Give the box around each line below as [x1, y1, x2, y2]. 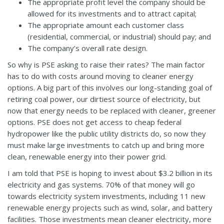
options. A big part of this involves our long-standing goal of [7, 82, 212, 92]
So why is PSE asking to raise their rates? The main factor [7, 59, 205, 69]
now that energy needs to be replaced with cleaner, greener [7, 105, 216, 115]
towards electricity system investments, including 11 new [7, 190, 205, 201]
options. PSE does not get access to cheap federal [7, 116, 181, 127]
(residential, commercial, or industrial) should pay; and [27, 31, 211, 41]
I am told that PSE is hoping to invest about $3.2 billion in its [7, 167, 212, 178]
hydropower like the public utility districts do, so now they [7, 128, 206, 138]
